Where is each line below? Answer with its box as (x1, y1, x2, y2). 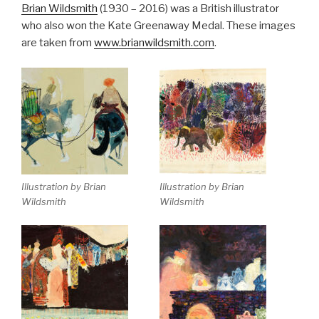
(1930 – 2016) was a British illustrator (98, 2, 279, 16)
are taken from (21, 36, 94, 50)
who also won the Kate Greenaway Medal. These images (21, 19, 296, 33)
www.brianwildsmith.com (94, 36, 214, 50)
